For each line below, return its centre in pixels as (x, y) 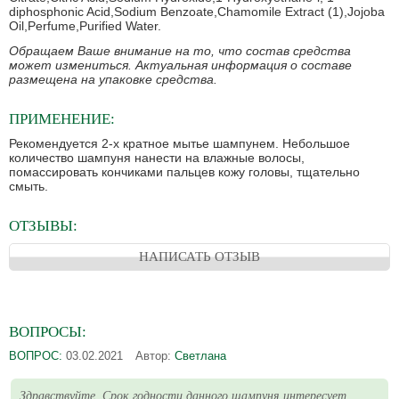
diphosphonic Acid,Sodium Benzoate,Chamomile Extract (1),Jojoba (197, 12)
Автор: (155, 356)
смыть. (28, 187)
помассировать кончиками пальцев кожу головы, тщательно (184, 172)
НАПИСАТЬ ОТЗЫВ (199, 257)
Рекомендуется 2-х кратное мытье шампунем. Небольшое (179, 144)
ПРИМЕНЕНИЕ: (62, 119)
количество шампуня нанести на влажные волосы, (157, 158)
